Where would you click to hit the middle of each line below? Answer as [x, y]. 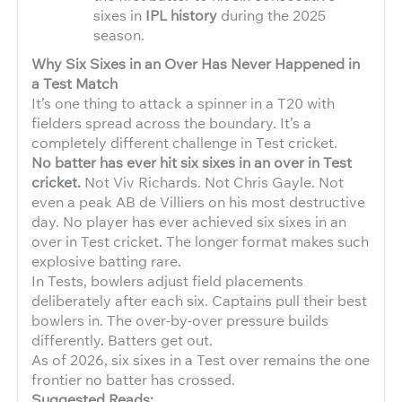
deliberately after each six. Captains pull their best [199, 301]
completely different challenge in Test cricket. [184, 143]
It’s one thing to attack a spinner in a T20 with [183, 103]
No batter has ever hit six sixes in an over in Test [192, 162]
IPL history [182, 15]
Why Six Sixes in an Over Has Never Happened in [196, 64]
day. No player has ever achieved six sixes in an [189, 222]
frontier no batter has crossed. [133, 380]
